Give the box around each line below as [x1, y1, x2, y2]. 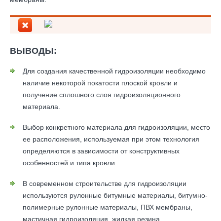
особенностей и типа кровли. [23, 159, 117, 167]
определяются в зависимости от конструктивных [23, 147, 180, 155]
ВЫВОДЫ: [10, 46, 57, 56]
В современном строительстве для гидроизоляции [23, 180, 186, 187]
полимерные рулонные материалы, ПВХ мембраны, [23, 203, 192, 211]
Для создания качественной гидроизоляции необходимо [23, 67, 206, 75]
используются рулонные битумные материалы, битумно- [23, 191, 208, 199]
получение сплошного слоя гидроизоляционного [23, 91, 181, 99]
